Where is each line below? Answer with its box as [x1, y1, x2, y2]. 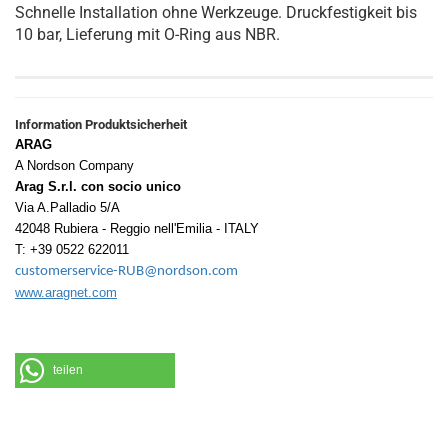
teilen [53, 363, 83, 377]
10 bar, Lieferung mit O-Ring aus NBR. [15, 25, 280, 44]
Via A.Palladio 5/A [15, 200, 120, 215]
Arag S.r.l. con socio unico [15, 179, 181, 194]
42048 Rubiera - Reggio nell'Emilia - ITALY [15, 221, 259, 236]
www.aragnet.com [15, 285, 117, 300]
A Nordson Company [15, 158, 134, 173]
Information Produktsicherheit [15, 117, 187, 132]
